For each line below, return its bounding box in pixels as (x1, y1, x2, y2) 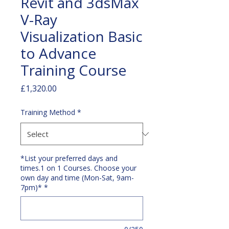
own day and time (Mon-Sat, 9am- (20, 173, 134, 182)
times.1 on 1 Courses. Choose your (20, 163, 136, 173)
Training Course (20, 60, 126, 80)
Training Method (20, 107, 75, 117)
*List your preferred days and (20, 153, 118, 163)
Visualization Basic (20, 27, 143, 46)
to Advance (20, 43, 96, 63)
